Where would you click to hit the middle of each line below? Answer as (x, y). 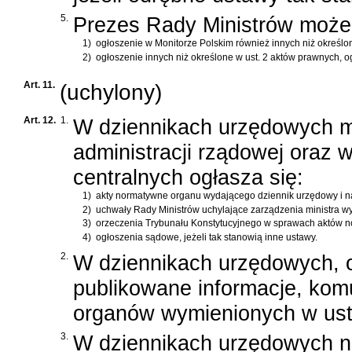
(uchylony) (111, 92)
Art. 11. (39, 85)
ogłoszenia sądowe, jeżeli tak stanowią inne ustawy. (207, 237)
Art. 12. (40, 121)
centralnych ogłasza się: (188, 178)
